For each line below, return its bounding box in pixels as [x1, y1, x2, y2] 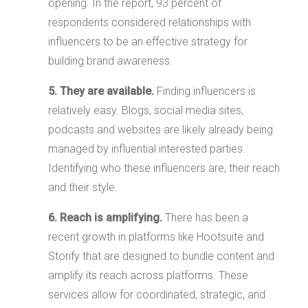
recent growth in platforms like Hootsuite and [48, 230, 264, 243]
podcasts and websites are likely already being [48, 122, 273, 136]
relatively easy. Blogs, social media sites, [48, 103, 243, 117]
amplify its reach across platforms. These [48, 268, 248, 282]
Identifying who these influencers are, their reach [48, 161, 280, 175]
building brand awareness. [48, 54, 173, 67]
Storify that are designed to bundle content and [48, 249, 274, 263]
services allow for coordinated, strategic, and [48, 287, 265, 301]
